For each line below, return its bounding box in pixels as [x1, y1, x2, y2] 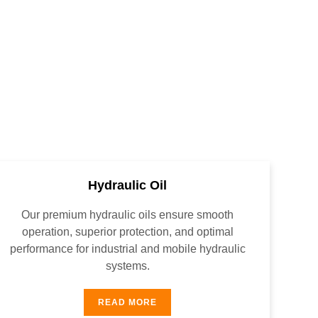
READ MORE [98, 297, 158, 307]
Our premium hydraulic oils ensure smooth [21, 209, 234, 221]
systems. [105, 260, 150, 272]
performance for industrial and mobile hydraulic [9, 243, 246, 255]
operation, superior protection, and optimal [21, 226, 234, 238]
